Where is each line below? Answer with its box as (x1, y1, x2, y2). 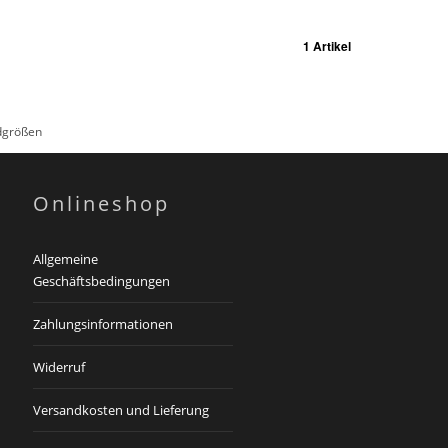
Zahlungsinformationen (33, 315, 174, 333)
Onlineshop (33, 190, 171, 217)
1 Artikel (303, 37, 351, 55)
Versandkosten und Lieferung (33, 401, 210, 419)
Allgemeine (33, 250, 99, 268)
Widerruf (33, 358, 86, 376)
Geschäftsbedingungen (33, 272, 171, 290)
